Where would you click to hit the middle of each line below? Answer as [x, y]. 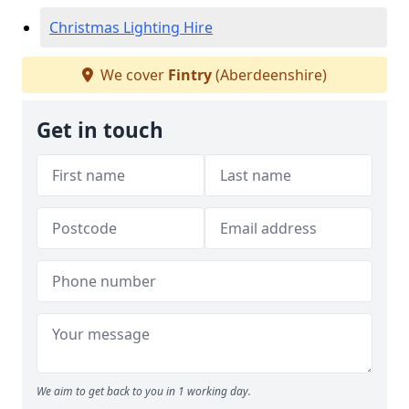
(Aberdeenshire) [269, 75]
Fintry [190, 75]
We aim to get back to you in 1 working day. [144, 391]
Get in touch [100, 130]
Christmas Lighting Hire [131, 27]
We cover [132, 75]
